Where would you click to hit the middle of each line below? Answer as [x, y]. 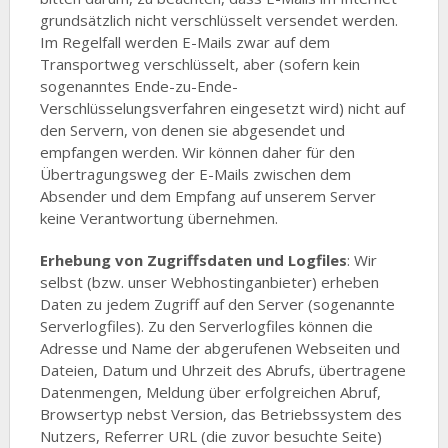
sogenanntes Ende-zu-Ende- [138, 85]
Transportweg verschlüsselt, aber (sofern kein [199, 63]
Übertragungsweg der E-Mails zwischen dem [195, 173]
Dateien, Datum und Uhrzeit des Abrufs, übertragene [222, 369]
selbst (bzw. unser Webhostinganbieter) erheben [209, 281]
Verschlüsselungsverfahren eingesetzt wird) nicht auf [222, 107]
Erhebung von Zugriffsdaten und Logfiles [193, 259]
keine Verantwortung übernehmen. [158, 217]
